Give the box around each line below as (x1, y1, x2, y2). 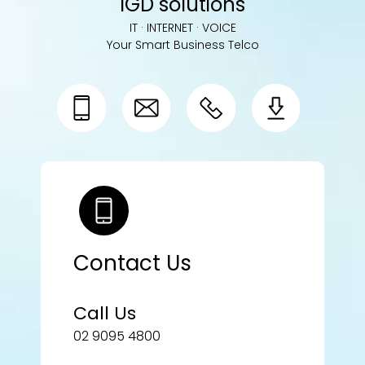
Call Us (73, 301, 136, 327)
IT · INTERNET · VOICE (129, 20, 236, 37)
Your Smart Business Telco (106, 37, 259, 54)
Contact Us (73, 248, 191, 279)
